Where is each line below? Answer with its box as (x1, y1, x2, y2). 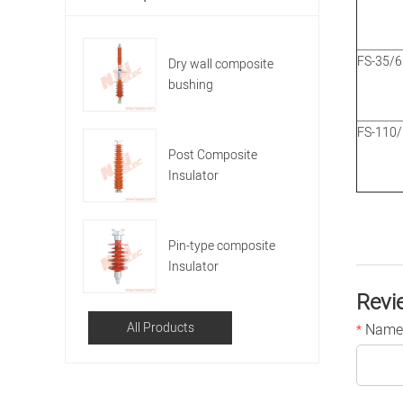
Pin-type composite (168, 237, 275, 255)
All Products (126, 318, 194, 337)
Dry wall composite (168, 55, 273, 74)
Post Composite (168, 146, 257, 165)
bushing (168, 76, 213, 94)
